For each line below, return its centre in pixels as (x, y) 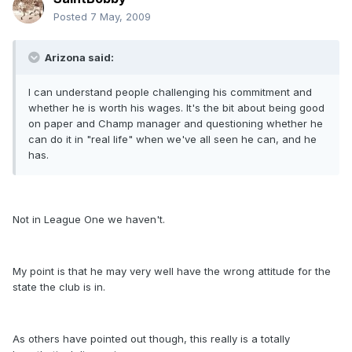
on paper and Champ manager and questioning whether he (176, 124)
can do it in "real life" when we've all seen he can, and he (172, 139)
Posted (72, 17)
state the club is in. (59, 287)
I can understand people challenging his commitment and (170, 92)
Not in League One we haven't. (89, 220)
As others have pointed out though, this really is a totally (151, 339)
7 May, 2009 (121, 17)
